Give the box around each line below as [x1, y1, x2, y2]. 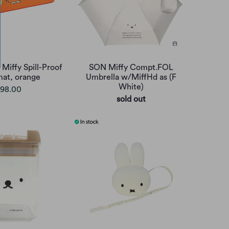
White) [118, 82, 144, 91]
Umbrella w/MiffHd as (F [85, 73, 176, 81]
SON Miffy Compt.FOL [88, 63, 173, 72]
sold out [116, 95, 146, 103]
